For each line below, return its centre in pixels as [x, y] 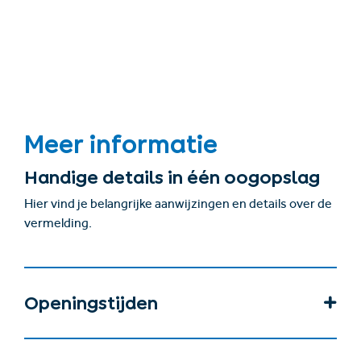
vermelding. [58, 225]
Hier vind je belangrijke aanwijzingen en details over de [178, 206]
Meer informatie [121, 145]
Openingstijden [91, 303]
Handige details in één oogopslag [172, 178]
